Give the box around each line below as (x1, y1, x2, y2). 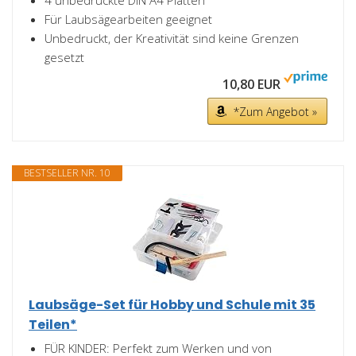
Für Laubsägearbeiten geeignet (44, 11, 212, 27)
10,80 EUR (222, 75, 281, 93)
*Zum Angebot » (234, 104, 317, 119)
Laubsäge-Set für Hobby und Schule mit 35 (29, 296, 315, 314)
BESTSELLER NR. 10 (24, 166, 110, 180)
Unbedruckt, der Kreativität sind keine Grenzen (44, 30, 299, 46)
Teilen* (29, 315, 77, 334)
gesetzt (44, 49, 84, 65)
